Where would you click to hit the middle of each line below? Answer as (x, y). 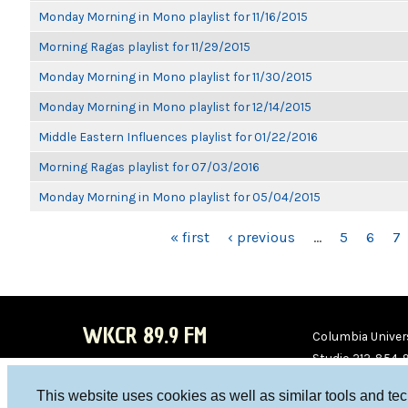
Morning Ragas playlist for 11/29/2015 (144, 46)
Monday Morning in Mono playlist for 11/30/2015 (175, 76)
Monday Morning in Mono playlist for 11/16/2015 (173, 16)
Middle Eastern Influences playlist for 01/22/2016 (178, 137)
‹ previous (261, 237)
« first (190, 237)
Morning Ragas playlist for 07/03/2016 (149, 167)
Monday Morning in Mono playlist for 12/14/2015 (175, 107)
